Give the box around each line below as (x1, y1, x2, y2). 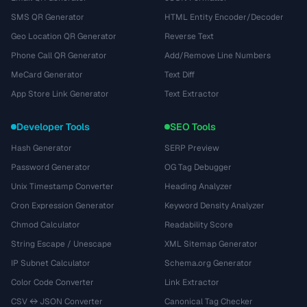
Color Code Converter (11, 277, 94, 288)
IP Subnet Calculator (11, 258, 90, 269)
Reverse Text (164, 31, 214, 42)
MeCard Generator (11, 69, 83, 80)
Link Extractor (164, 277, 219, 288)
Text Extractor (164, 88, 219, 99)
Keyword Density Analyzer (164, 200, 265, 211)
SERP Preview (164, 143, 219, 153)
